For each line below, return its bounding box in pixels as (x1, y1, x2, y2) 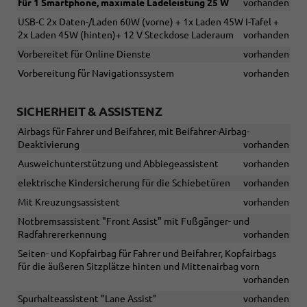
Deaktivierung (18, 139, 79, 151)
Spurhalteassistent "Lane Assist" (18, 293, 157, 305)
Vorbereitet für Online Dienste (18, 49, 151, 60)
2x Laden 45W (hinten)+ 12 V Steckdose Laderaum (18, 29, 234, 41)
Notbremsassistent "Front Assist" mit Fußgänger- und (18, 216, 249, 228)
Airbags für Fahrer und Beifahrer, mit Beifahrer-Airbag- (18, 126, 249, 138)
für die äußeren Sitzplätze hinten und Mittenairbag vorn (18, 261, 260, 273)
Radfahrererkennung (18, 229, 107, 241)
